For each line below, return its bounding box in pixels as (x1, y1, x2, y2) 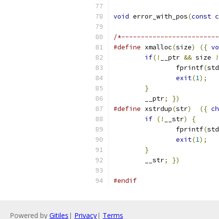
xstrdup (141, 105, 172, 113)
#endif (113, 176, 137, 185)
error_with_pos (129, 12, 188, 21)
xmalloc (141, 43, 172, 51)
